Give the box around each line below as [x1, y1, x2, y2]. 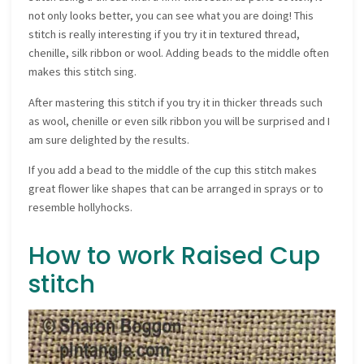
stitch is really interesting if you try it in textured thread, [28, 27, 301, 42]
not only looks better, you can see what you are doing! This [28, 8, 314, 24]
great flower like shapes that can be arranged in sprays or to [28, 180, 324, 196]
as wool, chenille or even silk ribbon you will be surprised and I [28, 113, 331, 128]
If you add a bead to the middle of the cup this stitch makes [28, 162, 318, 177]
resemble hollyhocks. [28, 199, 133, 214]
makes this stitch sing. [28, 64, 137, 80]
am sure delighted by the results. [28, 132, 190, 147]
